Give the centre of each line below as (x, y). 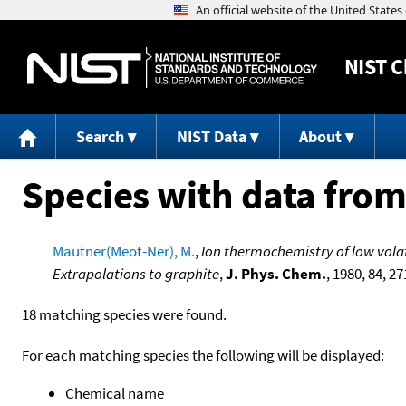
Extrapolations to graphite (135, 273)
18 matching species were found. (124, 314)
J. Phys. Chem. (275, 273)
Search (100, 137)
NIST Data (211, 137)
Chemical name (115, 393)
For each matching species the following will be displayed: (203, 355)
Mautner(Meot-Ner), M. (123, 251)
